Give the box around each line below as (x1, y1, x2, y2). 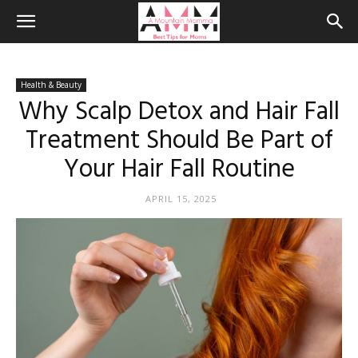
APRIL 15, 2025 (145, 193, 217, 205)
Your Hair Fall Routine (63, 149, 295, 190)
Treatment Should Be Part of (25, 121, 333, 161)
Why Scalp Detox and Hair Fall (18, 92, 340, 133)
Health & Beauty (21, 79, 82, 90)
